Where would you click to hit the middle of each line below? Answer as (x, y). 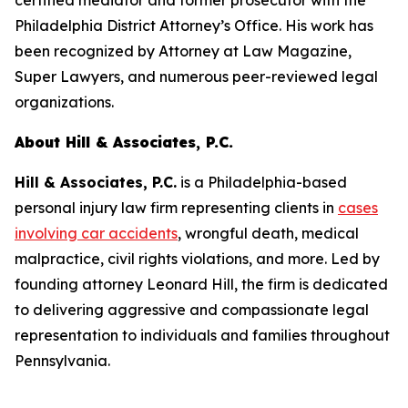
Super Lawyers (67, 77)
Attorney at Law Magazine (253, 51)
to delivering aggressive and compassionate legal (192, 310)
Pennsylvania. (62, 361)
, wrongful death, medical (268, 234)
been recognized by (87, 51)
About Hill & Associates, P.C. (124, 143)
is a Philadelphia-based (262, 183)
